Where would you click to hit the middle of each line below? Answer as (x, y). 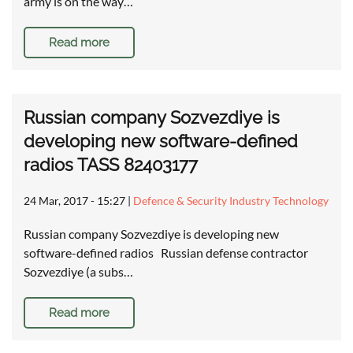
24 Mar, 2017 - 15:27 (74, 201)
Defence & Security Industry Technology (231, 201)
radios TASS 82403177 (111, 165)
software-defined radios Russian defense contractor (166, 253)
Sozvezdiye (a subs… (78, 272)
